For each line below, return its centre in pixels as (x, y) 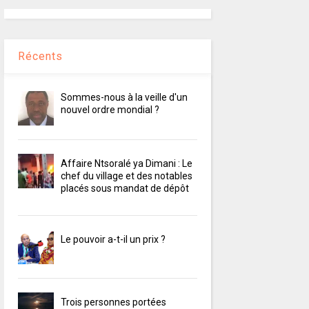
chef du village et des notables (127, 176)
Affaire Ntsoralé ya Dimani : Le (127, 164)
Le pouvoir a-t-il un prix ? (113, 240)
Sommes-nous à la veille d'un (124, 98)
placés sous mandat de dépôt (125, 189)
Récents (40, 57)
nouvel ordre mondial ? (110, 110)
